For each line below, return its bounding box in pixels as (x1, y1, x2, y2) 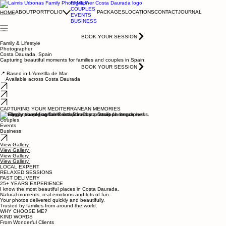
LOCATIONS (125, 9, 154, 15)
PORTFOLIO (33, 9, 63, 15)
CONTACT (154, 9, 178, 15)
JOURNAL (178, 9, 202, 15)
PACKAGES (97, 9, 125, 15)
